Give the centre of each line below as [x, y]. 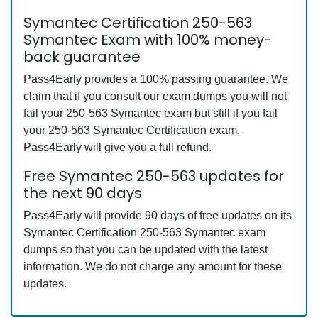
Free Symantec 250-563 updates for [154, 176]
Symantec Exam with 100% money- [148, 40]
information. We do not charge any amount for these [153, 267]
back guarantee [82, 57]
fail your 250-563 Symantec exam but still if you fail [150, 113]
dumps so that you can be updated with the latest [146, 250]
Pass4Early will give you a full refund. [117, 147]
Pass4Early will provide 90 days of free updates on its [158, 215]
